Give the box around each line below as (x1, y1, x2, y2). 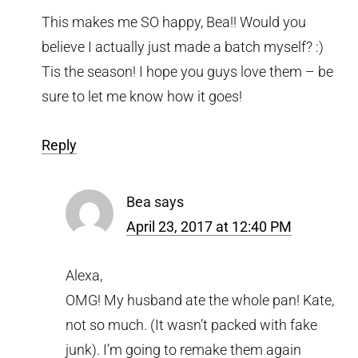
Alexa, (66, 266, 103, 284)
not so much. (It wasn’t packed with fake (66, 316, 318, 333)
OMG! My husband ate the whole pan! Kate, (66, 291, 335, 308)
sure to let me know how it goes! (42, 87, 243, 105)
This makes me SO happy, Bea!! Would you (42, 13, 307, 30)
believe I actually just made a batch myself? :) (42, 38, 324, 55)
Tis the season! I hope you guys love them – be (42, 62, 334, 80)
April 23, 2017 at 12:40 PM (126, 217, 292, 235)
